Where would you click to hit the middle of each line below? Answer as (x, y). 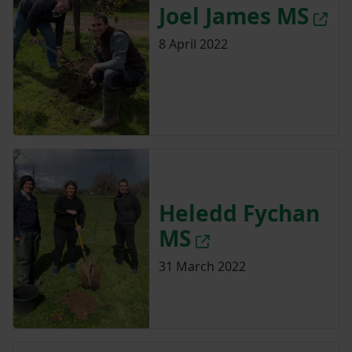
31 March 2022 (202, 267)
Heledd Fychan (239, 213)
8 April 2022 (193, 44)
